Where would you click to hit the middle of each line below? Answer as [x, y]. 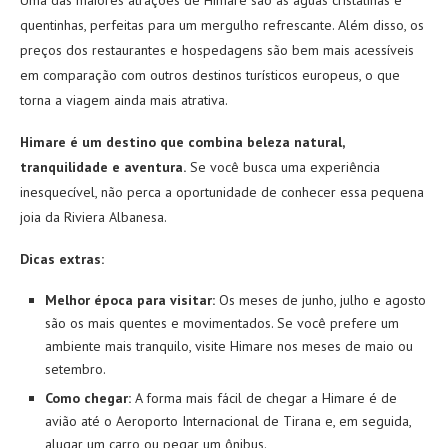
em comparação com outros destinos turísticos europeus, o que [210, 74]
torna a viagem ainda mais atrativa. [124, 99]
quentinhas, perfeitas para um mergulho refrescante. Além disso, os [222, 24]
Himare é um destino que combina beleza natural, [182, 141]
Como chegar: [88, 397]
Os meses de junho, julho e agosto [320, 299]
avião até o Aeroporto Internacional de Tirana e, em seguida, [228, 420]
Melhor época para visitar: [130, 299]
